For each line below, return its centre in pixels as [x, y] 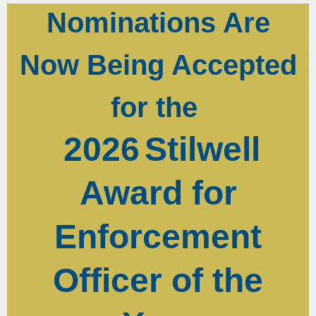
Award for [158, 193]
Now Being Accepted [158, 65]
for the [158, 108]
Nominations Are [158, 23]
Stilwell [202, 150]
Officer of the [158, 281]
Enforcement [158, 237]
